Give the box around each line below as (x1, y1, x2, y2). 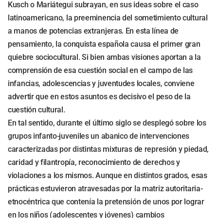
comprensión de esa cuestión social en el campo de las (8, 66, 193, 75)
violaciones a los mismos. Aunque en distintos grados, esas (8, 171, 207, 180)
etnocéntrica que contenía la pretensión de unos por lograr (8, 197, 204, 206)
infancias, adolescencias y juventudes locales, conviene (8, 79, 195, 88)
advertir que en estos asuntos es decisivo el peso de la (8, 92, 191, 101)
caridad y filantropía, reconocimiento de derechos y (8, 158, 180, 167)
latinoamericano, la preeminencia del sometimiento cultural (8, 13, 208, 22)
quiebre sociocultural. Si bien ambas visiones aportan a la (8, 53, 201, 62)
